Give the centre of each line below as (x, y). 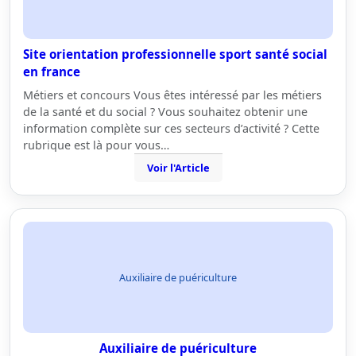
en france (52, 72)
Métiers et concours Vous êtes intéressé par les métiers (172, 95)
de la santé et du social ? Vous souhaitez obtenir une (165, 112)
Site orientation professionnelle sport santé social (175, 54)
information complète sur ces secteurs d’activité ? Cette (171, 128)
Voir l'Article (178, 168)
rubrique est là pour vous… (96, 145)
